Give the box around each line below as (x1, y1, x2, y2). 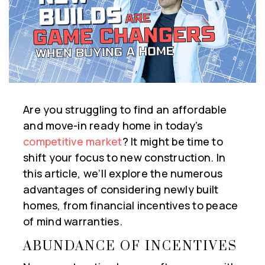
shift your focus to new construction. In (23, 150, 225, 165)
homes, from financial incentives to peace (23, 198, 238, 213)
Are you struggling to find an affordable (23, 102, 227, 117)
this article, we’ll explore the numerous (23, 166, 222, 181)
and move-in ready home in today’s (23, 118, 203, 133)
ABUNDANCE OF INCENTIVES (23, 238, 237, 255)
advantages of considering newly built (23, 182, 219, 197)
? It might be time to (122, 134, 223, 149)
